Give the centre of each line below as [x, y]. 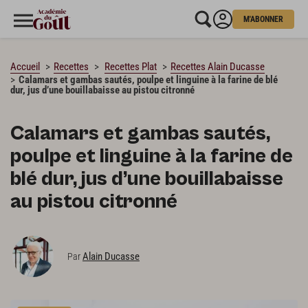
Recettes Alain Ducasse [218, 67]
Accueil [25, 67]
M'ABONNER [263, 19]
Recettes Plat [131, 67]
